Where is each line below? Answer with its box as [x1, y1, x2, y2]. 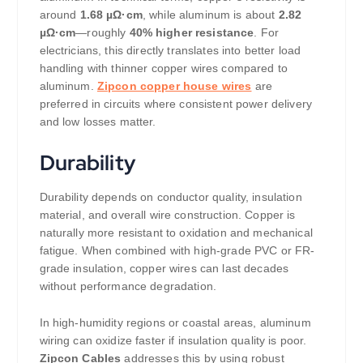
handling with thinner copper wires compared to [39, 62, 288, 75]
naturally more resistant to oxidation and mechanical [39, 226, 313, 240]
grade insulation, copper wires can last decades [39, 262, 289, 275]
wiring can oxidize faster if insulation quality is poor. [39, 333, 307, 347]
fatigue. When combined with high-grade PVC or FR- [39, 244, 315, 258]
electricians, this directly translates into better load [39, 44, 301, 58]
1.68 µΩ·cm [79, 8, 143, 22]
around [39, 8, 80, 22]
